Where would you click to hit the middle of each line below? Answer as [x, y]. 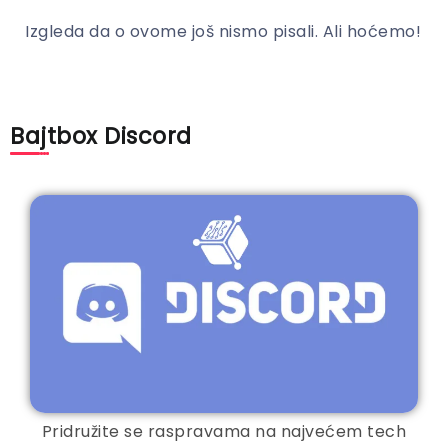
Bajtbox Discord [101, 135]
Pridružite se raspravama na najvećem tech [224, 432]
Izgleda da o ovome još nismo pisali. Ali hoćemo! [223, 31]
